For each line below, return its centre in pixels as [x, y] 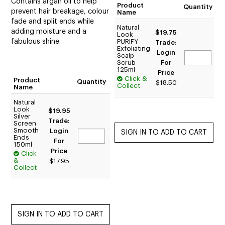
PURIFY [128, 41]
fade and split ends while [53, 21]
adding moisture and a [49, 31]
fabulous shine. [36, 41]
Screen [25, 123]
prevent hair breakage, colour [60, 11]
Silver [22, 116]
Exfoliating [134, 48]
